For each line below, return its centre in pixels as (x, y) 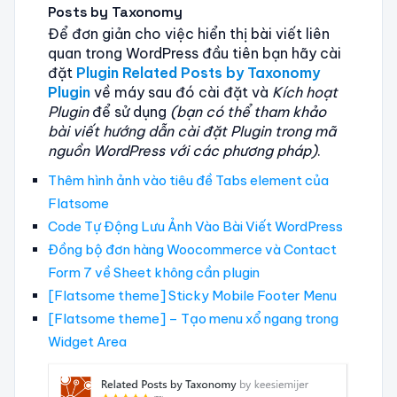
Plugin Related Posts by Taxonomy (198, 72)
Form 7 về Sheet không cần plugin (153, 272)
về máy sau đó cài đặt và (181, 92)
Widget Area (87, 341)
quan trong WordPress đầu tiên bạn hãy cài (194, 53)
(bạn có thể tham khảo (248, 111)
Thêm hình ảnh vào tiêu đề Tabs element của (188, 180)
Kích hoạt (304, 92)
